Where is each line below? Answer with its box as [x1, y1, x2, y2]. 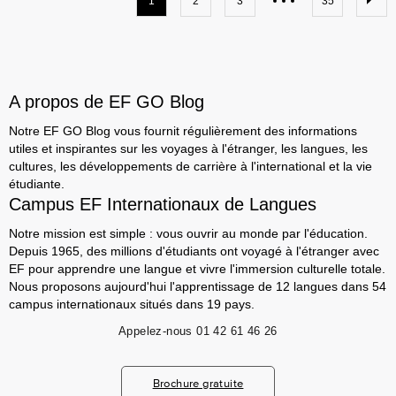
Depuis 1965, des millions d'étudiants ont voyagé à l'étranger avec [9, 244, 379, 258]
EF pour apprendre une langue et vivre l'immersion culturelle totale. [9, 262, 385, 276]
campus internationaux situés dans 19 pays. [9, 297, 255, 311]
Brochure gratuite [152, 377, 244, 390]
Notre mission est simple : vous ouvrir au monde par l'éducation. [9, 226, 368, 240]
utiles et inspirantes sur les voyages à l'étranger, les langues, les [9, 141, 368, 156]
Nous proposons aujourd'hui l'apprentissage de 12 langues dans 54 [9, 279, 386, 293]
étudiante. [9, 177, 65, 191]
